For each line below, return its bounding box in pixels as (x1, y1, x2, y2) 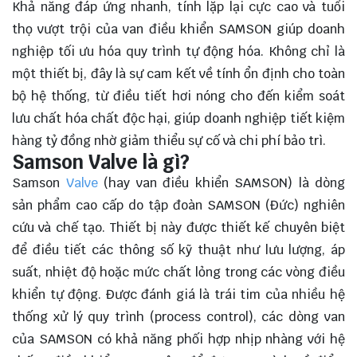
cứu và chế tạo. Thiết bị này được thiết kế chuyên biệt (12, 219, 345, 237)
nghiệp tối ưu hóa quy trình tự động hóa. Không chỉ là (12, 43, 345, 61)
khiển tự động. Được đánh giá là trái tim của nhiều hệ (12, 286, 345, 304)
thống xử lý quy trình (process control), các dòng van (12, 308, 345, 326)
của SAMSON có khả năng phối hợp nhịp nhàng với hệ (12, 331, 345, 348)
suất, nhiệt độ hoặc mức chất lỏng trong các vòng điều (12, 264, 345, 281)
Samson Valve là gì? (12, 150, 190, 175)
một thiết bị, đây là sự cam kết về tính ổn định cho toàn (12, 65, 345, 83)
